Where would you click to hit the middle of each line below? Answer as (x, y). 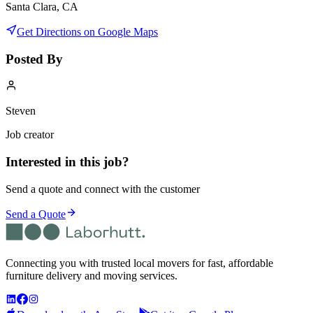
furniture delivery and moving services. (92, 275)
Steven (21, 111)
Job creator (30, 135)
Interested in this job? (67, 162)
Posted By (34, 59)
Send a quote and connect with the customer (103, 189)
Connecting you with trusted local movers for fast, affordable (139, 263)
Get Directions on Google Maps (87, 31)
